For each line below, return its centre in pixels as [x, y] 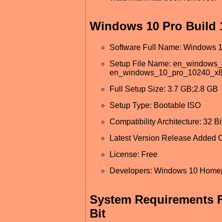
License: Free [134, 155]
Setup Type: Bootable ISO [155, 106]
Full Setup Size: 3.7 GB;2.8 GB [164, 89]
